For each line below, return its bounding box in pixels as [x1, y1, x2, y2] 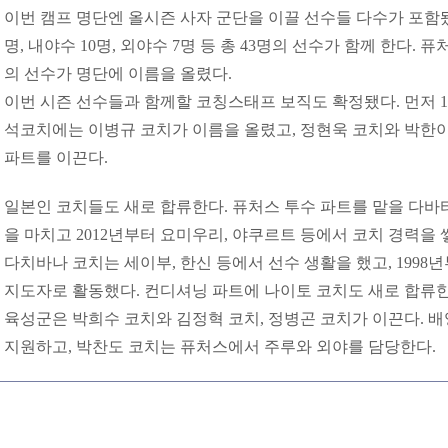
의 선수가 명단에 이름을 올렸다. [4, 65, 232, 82]
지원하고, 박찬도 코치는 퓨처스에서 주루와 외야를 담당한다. [4, 338, 436, 355]
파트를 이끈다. [4, 149, 108, 166]
